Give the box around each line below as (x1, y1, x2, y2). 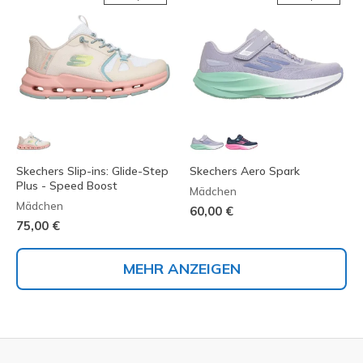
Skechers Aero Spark (190, 164, 300, 179)
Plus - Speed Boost (16, 178, 117, 194)
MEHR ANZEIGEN (122, 259, 241, 279)
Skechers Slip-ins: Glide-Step (16, 164, 169, 179)
